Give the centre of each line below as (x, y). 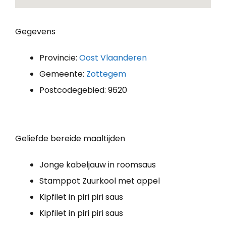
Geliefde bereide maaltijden (70, 139)
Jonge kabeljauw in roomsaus (98, 165)
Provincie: (59, 58)
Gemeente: (63, 74)
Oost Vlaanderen (113, 58)
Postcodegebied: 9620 (83, 90)
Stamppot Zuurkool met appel (100, 181)
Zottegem (106, 74)
